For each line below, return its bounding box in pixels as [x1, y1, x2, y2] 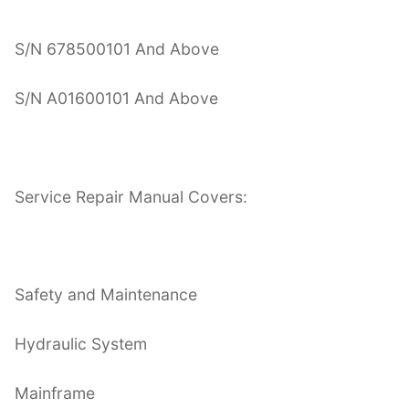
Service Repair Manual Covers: [15, 186, 247, 206]
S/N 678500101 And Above [15, 38, 219, 58]
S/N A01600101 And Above [15, 88, 218, 108]
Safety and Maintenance [15, 285, 197, 305]
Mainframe [15, 383, 95, 404]
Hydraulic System [15, 334, 147, 354]
